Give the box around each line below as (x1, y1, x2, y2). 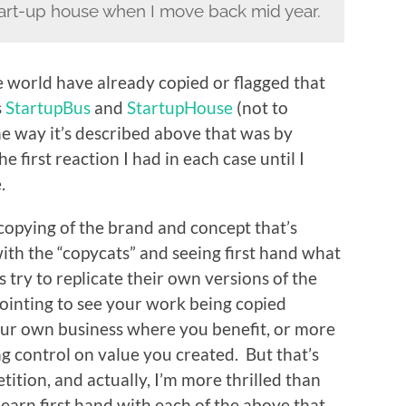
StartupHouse (127, 97, 233, 119)
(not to (233, 97, 288, 119)
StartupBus (5, 97, 91, 119)
